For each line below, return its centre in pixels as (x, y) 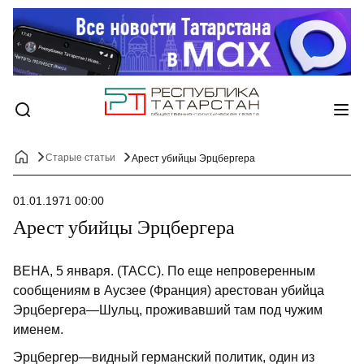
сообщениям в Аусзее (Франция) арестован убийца (169, 291)
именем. (38, 330)
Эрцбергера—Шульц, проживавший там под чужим (168, 310)
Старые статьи (80, 158)
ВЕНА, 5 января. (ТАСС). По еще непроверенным (164, 271)
